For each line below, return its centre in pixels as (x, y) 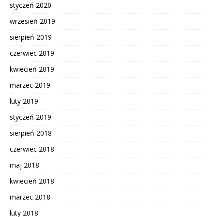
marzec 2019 (30, 85)
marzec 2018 (30, 197)
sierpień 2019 (31, 37)
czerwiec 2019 (32, 53)
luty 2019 (24, 101)
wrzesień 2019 (32, 21)
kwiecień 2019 (32, 69)
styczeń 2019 (31, 117)
